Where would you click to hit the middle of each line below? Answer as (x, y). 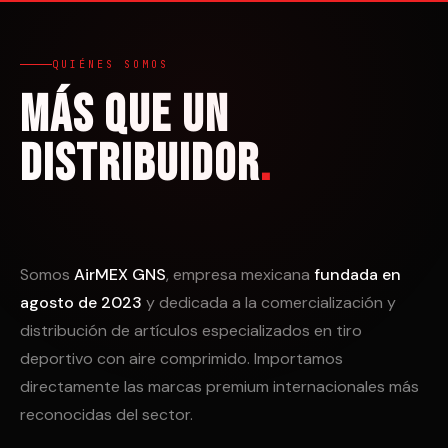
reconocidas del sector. (106, 414)
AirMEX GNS (120, 274)
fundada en (357, 274)
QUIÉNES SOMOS (110, 64)
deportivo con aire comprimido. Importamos (181, 358)
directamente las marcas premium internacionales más (219, 386)
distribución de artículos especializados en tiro (191, 330)
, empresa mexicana (240, 274)
